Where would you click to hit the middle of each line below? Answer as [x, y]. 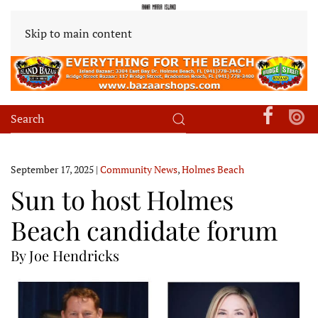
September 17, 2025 [52, 169]
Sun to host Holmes [122, 199]
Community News [139, 169]
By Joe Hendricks [65, 255]
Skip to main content [78, 33]
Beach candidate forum [144, 229]
